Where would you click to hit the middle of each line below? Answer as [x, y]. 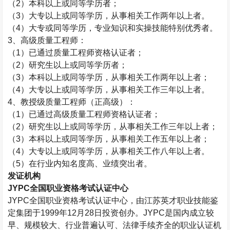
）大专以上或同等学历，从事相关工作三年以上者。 [115, 90]
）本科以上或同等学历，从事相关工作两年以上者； [115, 77]
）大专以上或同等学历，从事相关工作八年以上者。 [115, 151]
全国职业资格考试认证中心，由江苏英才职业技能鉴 [124, 200]
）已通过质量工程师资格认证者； [82, 53]
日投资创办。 [119, 213]
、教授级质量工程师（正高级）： [74, 102]
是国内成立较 [190, 213]
